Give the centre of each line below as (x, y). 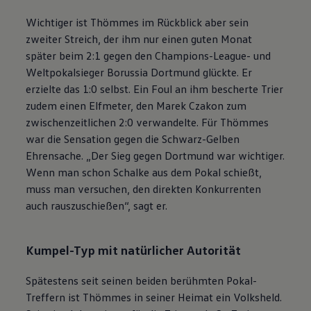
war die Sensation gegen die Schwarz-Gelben (133, 138)
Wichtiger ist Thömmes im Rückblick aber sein (137, 22)
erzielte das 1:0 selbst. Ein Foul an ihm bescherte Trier (155, 89)
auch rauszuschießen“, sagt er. (97, 205)
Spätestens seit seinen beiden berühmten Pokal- (142, 280)
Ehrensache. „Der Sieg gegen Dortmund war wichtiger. (155, 155)
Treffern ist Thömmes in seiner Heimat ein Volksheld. (154, 297)
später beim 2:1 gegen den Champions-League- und (149, 55)
